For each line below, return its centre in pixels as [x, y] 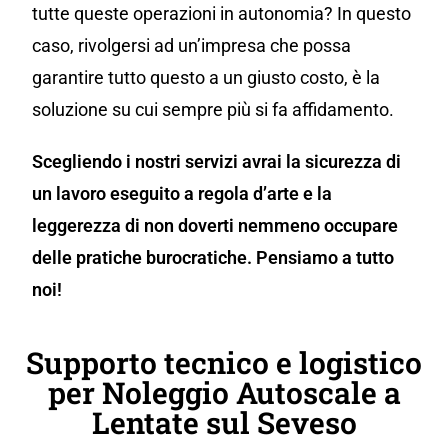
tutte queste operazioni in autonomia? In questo [221, 14]
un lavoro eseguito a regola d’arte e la [182, 194]
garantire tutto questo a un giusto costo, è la [206, 78]
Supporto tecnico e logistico [224, 363]
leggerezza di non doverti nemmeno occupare [215, 226]
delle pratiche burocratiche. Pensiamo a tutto [213, 258]
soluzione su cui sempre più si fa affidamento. [213, 110]
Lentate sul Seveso [224, 423]
